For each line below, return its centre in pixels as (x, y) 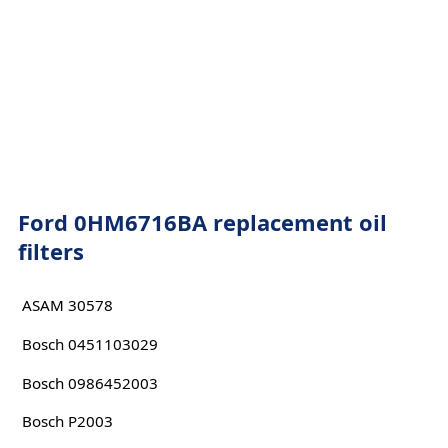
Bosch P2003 (67, 421)
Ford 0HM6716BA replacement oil (202, 222)
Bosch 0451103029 (89, 343)
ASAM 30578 (67, 305)
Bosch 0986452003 (89, 382)
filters (50, 251)
